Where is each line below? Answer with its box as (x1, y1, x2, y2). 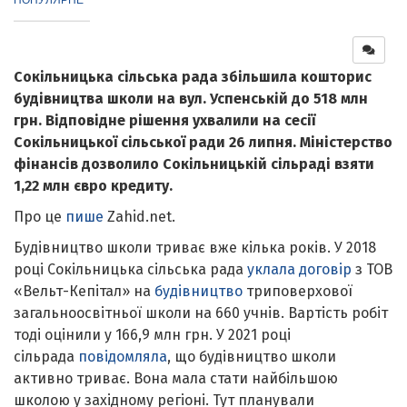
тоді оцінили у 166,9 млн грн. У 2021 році (14, 325, 291, 343)
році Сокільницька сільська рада (14, 260, 247, 278)
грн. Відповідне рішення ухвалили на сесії (14, 111, 315, 129)
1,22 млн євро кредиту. (14, 176, 173, 194)
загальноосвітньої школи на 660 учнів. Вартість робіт (14, 303, 388, 322)
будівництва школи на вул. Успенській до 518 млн (14, 89, 368, 107)
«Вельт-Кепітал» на (14, 282, 154, 300)
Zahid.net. (104, 207, 175, 225)
